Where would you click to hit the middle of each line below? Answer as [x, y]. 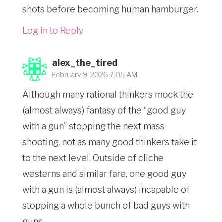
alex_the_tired [85, 63]
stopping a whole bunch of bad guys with [106, 205]
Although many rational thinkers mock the [108, 94]
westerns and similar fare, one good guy [104, 173]
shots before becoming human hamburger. [110, 9]
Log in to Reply [53, 31]
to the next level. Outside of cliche [93, 158]
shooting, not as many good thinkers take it [110, 142]
